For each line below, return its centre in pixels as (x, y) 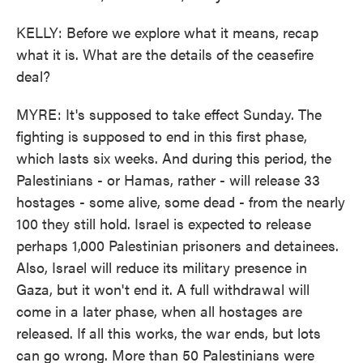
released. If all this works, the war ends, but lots (169, 333)
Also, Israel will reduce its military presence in (162, 267)
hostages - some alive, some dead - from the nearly (181, 201)
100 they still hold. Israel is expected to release (164, 223)
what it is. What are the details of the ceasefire (165, 54)
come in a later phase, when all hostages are (159, 311)
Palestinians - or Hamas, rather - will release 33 (168, 179)
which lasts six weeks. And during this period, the (174, 158)
